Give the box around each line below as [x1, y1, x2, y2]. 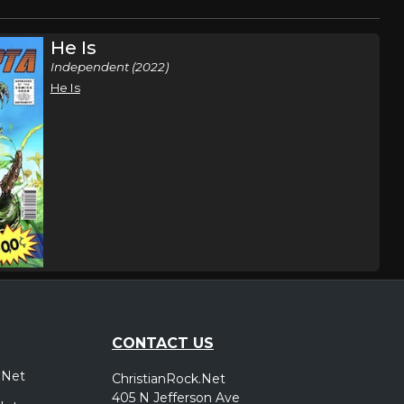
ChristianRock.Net [112, 370, 225, 387]
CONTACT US [112, 334, 214, 352]
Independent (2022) [50, 60, 169, 74]
